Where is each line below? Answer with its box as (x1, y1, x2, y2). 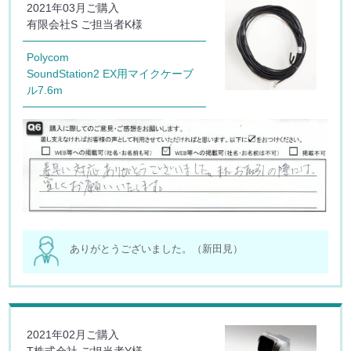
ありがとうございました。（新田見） (70, 243, 244, 255)
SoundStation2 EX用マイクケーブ (27, 67, 194, 80)
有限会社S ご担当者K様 (27, 17, 143, 31)
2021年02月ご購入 (27, 328, 120, 342)
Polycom (27, 50, 70, 63)
